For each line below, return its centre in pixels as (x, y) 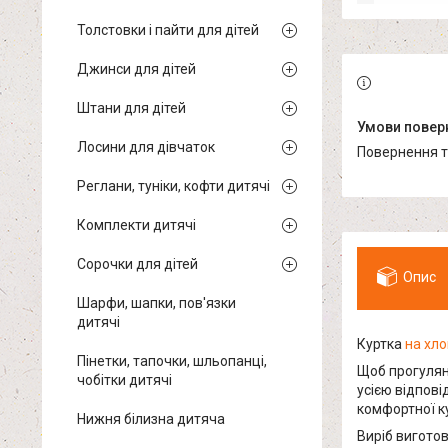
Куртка (381, 344)
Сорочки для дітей (137, 264)
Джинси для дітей (136, 69)
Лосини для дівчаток (146, 147)
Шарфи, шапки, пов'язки (156, 303)
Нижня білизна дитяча (151, 419)
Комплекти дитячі (136, 225)
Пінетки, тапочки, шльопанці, (172, 361)
